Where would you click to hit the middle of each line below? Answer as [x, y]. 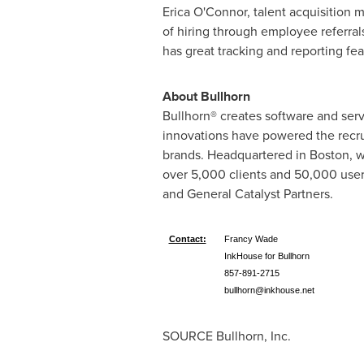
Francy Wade [251, 239]
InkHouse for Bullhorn [266, 256]
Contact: [187, 239]
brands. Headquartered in [236, 155]
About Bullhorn [206, 96]
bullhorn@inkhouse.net [269, 290]
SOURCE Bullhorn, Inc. [226, 336]
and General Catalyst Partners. [247, 194]
